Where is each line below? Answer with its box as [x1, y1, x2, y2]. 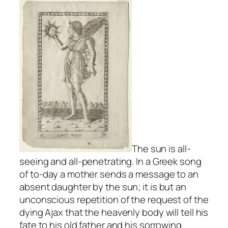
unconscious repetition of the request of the [19, 192, 209, 206]
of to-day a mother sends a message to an [19, 167, 198, 181]
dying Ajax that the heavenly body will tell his [19, 205, 209, 219]
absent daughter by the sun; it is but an [19, 180, 186, 193]
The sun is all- [132, 141, 191, 155]
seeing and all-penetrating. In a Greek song [19, 154, 202, 168]
